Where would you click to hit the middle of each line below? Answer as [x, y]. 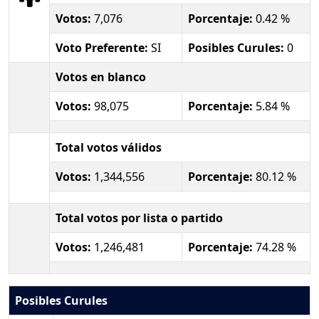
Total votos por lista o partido [139, 218]
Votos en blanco [101, 77]
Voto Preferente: [102, 47]
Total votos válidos [109, 147]
